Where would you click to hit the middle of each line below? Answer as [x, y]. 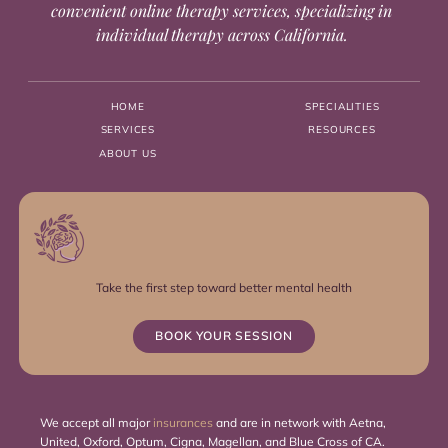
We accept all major [96, 422]
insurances [182, 422]
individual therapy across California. [221, 35]
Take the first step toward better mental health [224, 287]
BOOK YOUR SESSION [224, 335]
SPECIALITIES [342, 106]
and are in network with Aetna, [299, 422]
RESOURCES [342, 129]
